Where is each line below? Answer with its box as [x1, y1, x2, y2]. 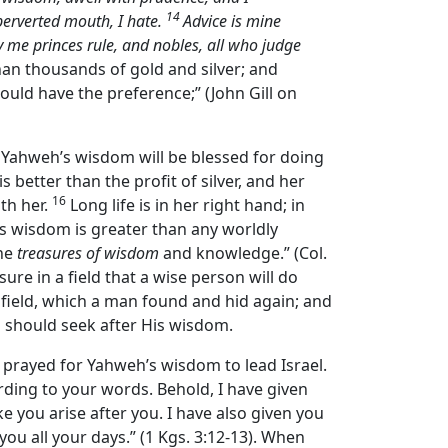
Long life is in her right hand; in [66, 194, 305, 217]
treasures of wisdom [17, 242, 159, 265]
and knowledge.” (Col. [159, 242, 327, 265]
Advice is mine [183, 10, 281, 33]
